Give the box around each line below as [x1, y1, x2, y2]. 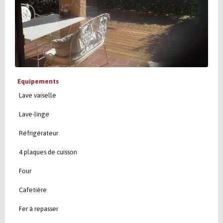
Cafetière [17, 186, 47, 194]
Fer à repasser [17, 205, 58, 213]
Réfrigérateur [17, 129, 58, 137]
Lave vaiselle [17, 92, 56, 100]
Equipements [17, 78, 59, 86]
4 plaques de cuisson [17, 148, 77, 156]
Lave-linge [17, 111, 49, 118]
